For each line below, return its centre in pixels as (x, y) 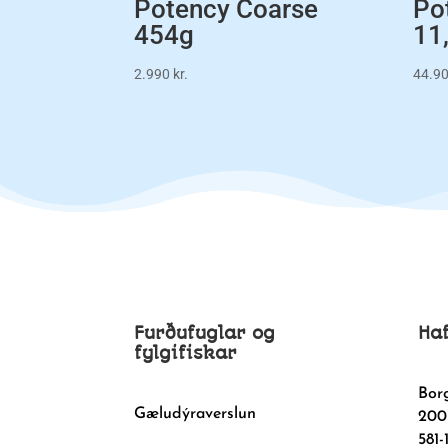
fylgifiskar (186, 353)
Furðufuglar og (205, 333)
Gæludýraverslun (195, 414)
